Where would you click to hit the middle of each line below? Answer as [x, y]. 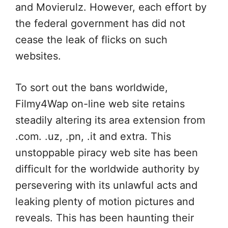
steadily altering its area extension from [110, 120]
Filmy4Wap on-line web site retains [100, 104]
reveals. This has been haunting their [105, 218]
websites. [38, 56]
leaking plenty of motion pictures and [105, 202]
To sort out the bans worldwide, [92, 88]
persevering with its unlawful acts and [106, 185]
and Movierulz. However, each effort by [111, 7]
